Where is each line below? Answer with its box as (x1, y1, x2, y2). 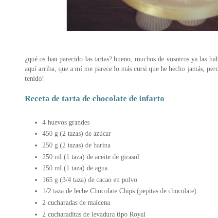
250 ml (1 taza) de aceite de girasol (42, 152, 139, 161)
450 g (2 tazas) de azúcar (42, 129, 111, 138)
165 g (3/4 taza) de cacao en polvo (42, 175, 137, 183)
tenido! (25, 74, 44, 82)
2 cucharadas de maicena (42, 199, 110, 207)
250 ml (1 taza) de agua (42, 164, 108, 172)
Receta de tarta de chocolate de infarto (25, 93, 164, 103)
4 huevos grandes (42, 118, 90, 126)
